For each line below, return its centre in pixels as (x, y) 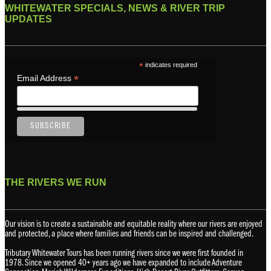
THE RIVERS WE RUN (56, 183)
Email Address (45, 78)
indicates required (170, 65)
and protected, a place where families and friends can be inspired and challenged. (129, 234)
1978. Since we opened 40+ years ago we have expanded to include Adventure (123, 263)
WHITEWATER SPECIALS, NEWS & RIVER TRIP (115, 8)
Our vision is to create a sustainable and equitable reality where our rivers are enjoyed (134, 224)
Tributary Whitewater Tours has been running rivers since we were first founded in (124, 253)
